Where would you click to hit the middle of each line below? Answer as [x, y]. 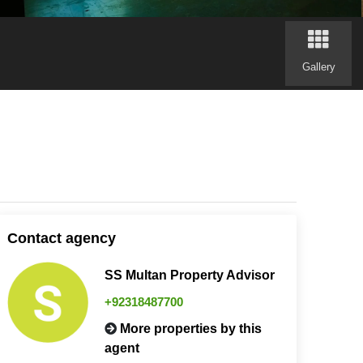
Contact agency [61, 238]
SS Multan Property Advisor [189, 275]
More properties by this [190, 328]
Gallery [318, 66]
